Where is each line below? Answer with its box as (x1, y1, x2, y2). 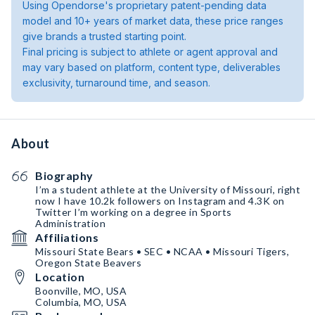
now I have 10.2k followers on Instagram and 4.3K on (35, 195, 285, 207)
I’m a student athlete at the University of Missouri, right (35, 184, 300, 195)
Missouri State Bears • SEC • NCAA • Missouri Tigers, (35, 245, 289, 257)
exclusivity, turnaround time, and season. (22, 77, 210, 89)
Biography (35, 169, 94, 182)
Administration (35, 217, 105, 229)
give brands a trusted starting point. (22, 30, 186, 42)
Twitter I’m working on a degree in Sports (35, 206, 232, 218)
